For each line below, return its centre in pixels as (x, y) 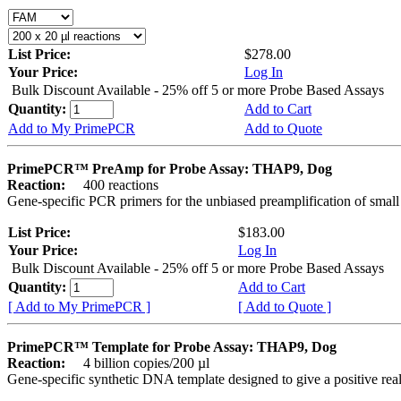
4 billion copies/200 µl (139, 363)
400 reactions (114, 184)
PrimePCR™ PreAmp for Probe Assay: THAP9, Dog (170, 168)
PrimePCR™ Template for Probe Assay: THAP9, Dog (172, 346)
